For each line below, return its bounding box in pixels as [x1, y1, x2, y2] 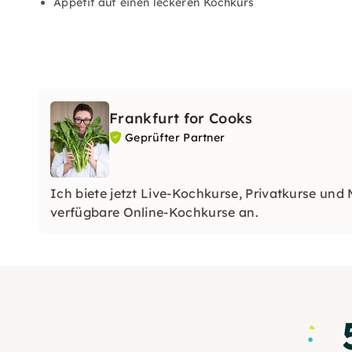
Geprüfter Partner [125, 130, 225, 145]
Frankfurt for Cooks [109, 109, 253, 127]
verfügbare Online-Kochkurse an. [50, 204, 258, 220]
